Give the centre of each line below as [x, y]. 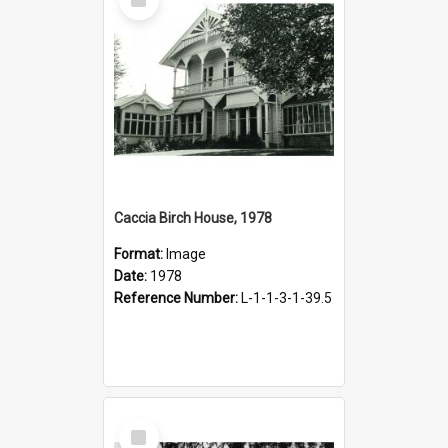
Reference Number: [177, 297]
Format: [140, 253]
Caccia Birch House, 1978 [193, 217]
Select [144, 425]
